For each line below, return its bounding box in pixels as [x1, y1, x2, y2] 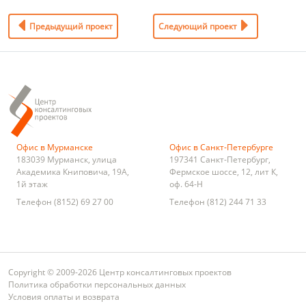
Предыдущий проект [29, 20, 113, 33]
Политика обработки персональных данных [8, 278, 186, 290]
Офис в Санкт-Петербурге [169, 141, 273, 153]
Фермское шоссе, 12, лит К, [169, 165, 278, 178]
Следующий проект [158, 20, 237, 33]
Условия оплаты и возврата [8, 290, 120, 303]
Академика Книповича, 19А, [16, 165, 129, 178]
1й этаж [16, 178, 48, 190]
